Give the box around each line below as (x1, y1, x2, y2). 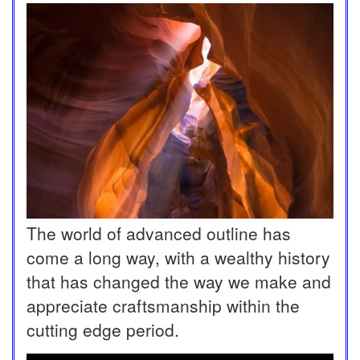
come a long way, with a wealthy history (27, 245, 330, 270)
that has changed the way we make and (27, 269, 331, 294)
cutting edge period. (27, 317, 179, 342)
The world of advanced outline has (27, 221, 291, 246)
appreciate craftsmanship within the (27, 293, 300, 318)
